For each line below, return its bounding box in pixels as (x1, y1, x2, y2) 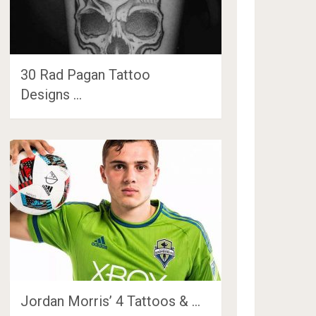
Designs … (20, 85, 83, 103)
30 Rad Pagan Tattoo (20, 66, 151, 83)
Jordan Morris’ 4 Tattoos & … (20, 292, 201, 310)
